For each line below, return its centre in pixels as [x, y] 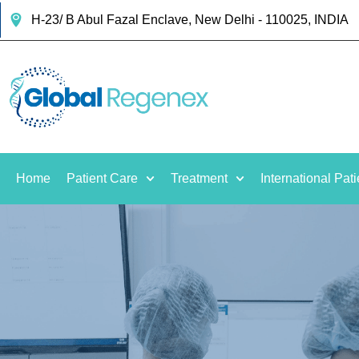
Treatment [200, 178]
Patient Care [102, 178]
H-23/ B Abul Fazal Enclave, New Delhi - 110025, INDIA [190, 20]
